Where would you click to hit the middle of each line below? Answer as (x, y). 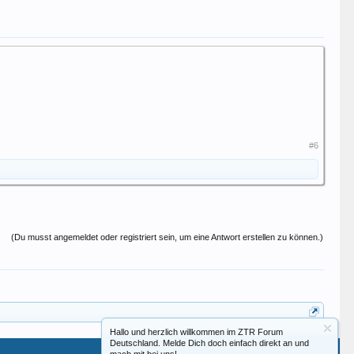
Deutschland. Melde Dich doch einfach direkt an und (209, 343)
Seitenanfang (288, 348)
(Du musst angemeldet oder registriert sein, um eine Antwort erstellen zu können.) (168, 237)
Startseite (237, 348)
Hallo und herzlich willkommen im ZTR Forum (196, 332)
